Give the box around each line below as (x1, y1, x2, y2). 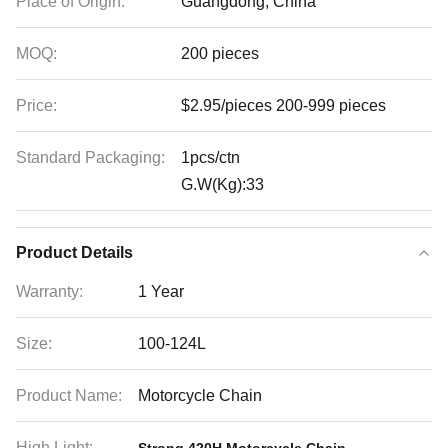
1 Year (138, 283, 184, 300)
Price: (16, 97, 57, 114)
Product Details (16, 244, 133, 261)
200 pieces (181, 45, 259, 62)
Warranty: (16, 283, 83, 300)
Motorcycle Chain (138, 387, 262, 404)
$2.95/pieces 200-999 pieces (181, 97, 386, 114)
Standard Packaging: (16, 149, 165, 166)
